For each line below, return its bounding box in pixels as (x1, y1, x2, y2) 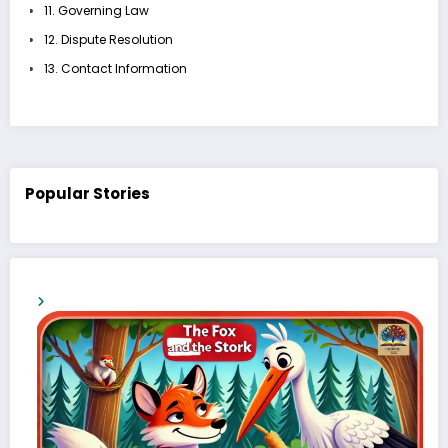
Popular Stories (25, 183, 150, 205)
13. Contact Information (43, 59, 187, 77)
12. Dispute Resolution (43, 30, 173, 48)
